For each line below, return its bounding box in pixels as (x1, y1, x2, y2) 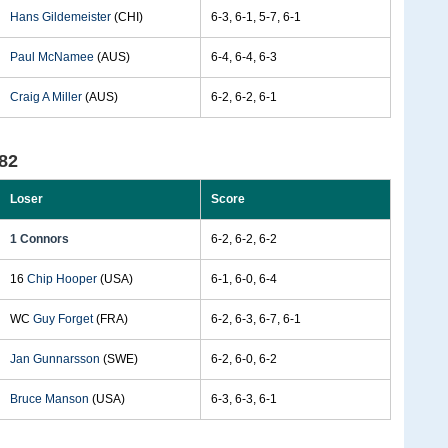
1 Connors (10, 232, 69, 246)
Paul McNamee (10, 50, 94, 64)
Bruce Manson (10, 392, 89, 406)
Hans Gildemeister (10, 10, 111, 24)
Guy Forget (33, 312, 93, 326)
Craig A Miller (10, 90, 82, 104)
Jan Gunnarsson (10, 352, 100, 366)
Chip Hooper (27, 272, 97, 286)
